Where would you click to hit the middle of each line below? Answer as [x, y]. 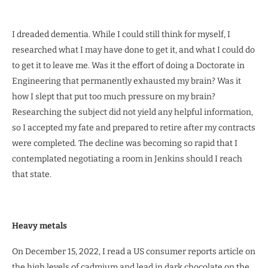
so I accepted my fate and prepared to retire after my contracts [134, 127]
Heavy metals [39, 226]
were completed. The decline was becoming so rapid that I [125, 143]
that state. [32, 174]
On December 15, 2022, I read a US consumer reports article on [134, 251]
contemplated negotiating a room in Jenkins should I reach [127, 159]
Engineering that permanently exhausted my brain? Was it [127, 81]
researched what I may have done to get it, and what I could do [133, 50]
